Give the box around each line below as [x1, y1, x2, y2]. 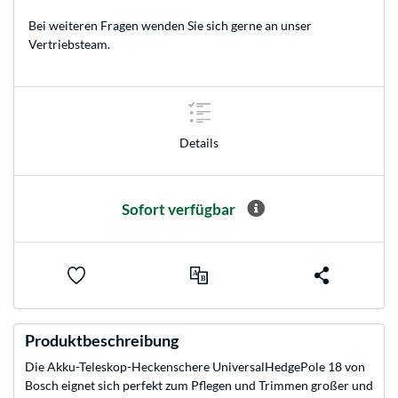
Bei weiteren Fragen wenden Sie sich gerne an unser [28, 18, 312, 34]
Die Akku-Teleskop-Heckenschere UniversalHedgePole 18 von [25, 359, 365, 375]
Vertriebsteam [28, 36, 107, 52]
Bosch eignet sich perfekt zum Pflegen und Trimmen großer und [25, 378, 373, 394]
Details [179, 134, 219, 150]
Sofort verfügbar [122, 199, 235, 219]
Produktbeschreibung [25, 330, 179, 351]
